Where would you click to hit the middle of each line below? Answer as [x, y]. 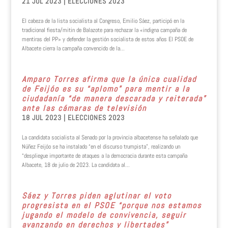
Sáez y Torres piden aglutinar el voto [96, 196]
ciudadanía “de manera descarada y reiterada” [114, 98]
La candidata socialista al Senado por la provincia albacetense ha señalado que [110, 137]
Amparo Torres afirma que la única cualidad [109, 79]
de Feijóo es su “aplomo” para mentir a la [106, 89]
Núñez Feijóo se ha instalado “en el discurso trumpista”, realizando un [101, 147]
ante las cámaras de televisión [84, 108]
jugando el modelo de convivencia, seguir [104, 215]
